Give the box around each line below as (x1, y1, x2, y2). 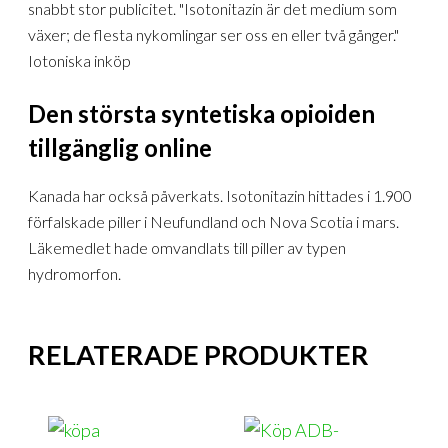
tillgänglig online (28, 132, 213, 162)
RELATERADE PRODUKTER (28, 337, 370, 371)
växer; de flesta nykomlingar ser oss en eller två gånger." (28, 25, 400, 45)
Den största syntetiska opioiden (28, 98, 376, 128)
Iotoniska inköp (28, 51, 132, 71)
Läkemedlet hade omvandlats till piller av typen (28, 237, 347, 257)
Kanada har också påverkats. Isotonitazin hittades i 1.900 (28, 185, 413, 205)
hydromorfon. (28, 263, 122, 283)
